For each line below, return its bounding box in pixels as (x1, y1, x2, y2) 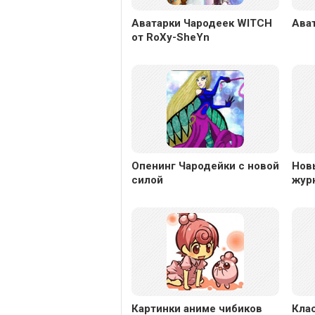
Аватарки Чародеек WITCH (131, 17, 272, 30)
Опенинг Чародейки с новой (131, 160, 279, 173)
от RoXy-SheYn (131, 31, 210, 44)
